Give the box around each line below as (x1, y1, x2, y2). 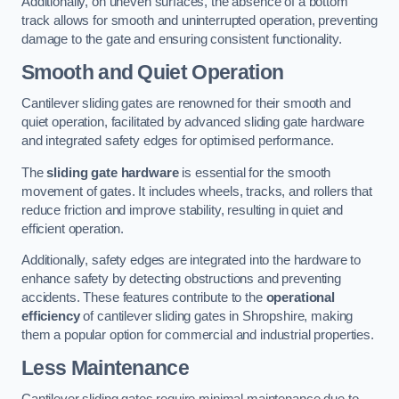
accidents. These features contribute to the (21, 290, 266, 305)
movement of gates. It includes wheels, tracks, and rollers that (21, 183, 372, 199)
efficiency (21, 309, 80, 324)
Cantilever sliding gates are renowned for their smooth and (21, 96, 351, 111)
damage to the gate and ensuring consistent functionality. (21, 32, 342, 47)
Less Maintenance (21, 355, 190, 379)
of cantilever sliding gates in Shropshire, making (79, 309, 354, 324)
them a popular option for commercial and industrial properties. (21, 328, 374, 343)
